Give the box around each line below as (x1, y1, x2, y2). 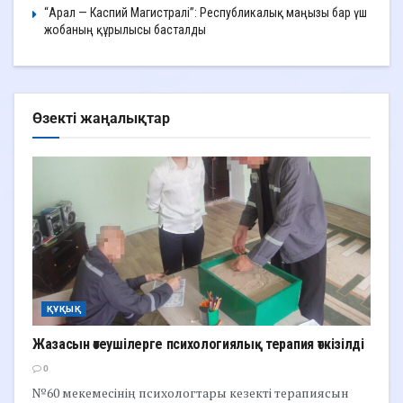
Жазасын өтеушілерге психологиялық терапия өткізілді (32, 335, 364, 353)
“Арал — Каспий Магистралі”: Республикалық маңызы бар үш (44, 4, 367, 20)
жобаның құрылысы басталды (44, 22, 206, 37)
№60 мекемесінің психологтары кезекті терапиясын (32, 383, 349, 401)
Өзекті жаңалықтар (32, 109, 170, 127)
